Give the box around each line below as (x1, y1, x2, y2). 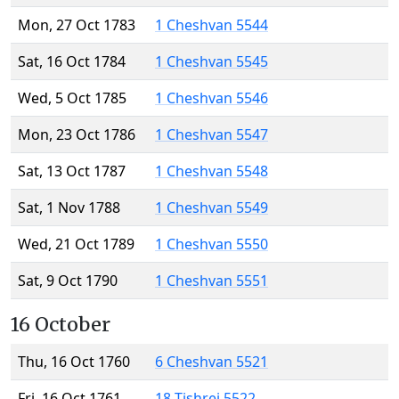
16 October (11, 313, 110, 338)
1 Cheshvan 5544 (155, 15, 268, 36)
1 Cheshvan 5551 (155, 271, 268, 291)
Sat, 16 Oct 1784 (18, 52, 126, 72)
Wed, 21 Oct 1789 (18, 234, 134, 255)
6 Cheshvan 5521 (155, 352, 268, 372)
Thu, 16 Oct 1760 (18, 352, 130, 372)
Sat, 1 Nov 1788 (18, 198, 120, 218)
